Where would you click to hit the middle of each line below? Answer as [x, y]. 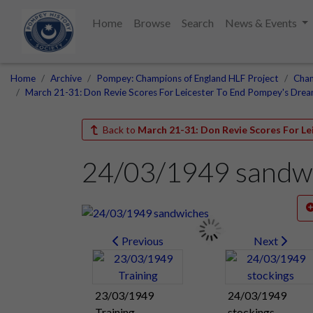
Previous [141, 240]
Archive [66, 78]
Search [197, 23]
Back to [119, 130]
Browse [152, 23]
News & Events [262, 23]
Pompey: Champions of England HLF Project [188, 78]
